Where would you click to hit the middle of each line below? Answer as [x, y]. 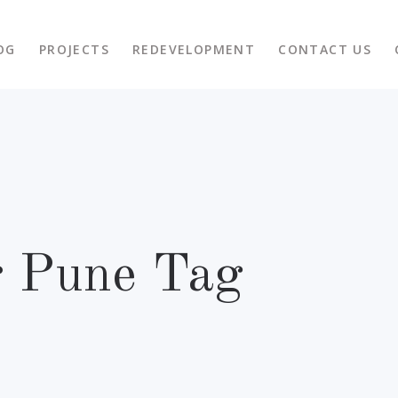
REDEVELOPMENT [194, 49]
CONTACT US [325, 49]
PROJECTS [74, 49]
